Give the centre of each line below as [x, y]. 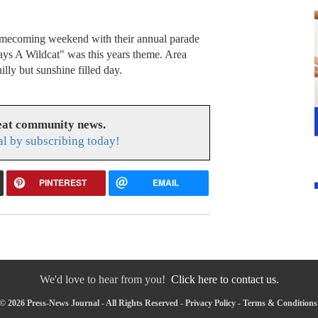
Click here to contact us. [225, 280]
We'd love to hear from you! [105, 280]
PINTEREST [63, 183]
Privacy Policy [210, 303]
